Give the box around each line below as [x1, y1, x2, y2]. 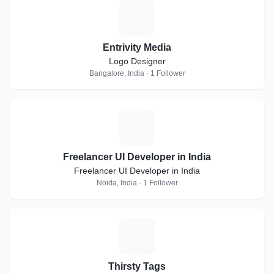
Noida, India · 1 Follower [96, 179, 178, 187]
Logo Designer [108, 56, 166, 66]
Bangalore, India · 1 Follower [89, 69, 185, 78]
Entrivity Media [103, 42, 171, 53]
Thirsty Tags [108, 261, 166, 272]
